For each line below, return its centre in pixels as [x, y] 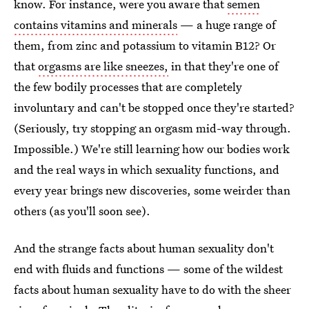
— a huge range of [227, 24]
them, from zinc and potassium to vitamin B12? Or [145, 45]
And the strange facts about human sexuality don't [144, 248]
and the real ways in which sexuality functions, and [147, 169]
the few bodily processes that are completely [128, 87]
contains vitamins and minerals [96, 24]
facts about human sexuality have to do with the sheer [152, 289]
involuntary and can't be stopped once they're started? [154, 107]
